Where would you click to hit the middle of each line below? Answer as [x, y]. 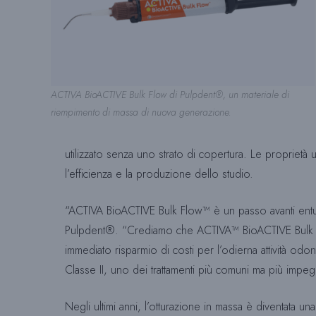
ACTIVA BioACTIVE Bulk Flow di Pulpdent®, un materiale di [170, 95]
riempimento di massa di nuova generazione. [141, 113]
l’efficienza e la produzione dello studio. [159, 174]
